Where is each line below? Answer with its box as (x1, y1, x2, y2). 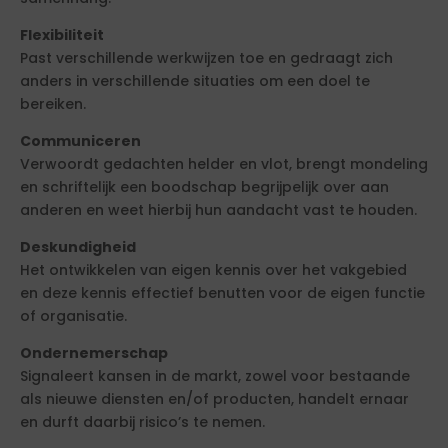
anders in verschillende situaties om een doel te (20, 71, 370, 92)
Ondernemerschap (20, 343, 168, 364)
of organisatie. (20, 306, 127, 327)
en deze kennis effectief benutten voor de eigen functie (20, 283, 425, 304)
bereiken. (20, 94, 86, 115)
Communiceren (20, 131, 141, 152)
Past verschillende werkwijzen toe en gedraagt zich (20, 48, 393, 69)
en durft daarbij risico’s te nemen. (20, 412, 265, 433)
